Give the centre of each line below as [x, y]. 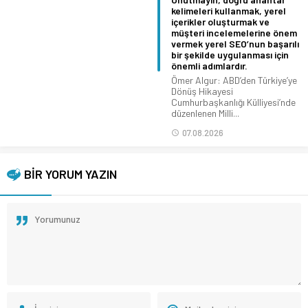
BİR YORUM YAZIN [70, 174]
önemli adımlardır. [209, 65]
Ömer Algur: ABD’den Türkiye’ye [234, 80]
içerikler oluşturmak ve [220, 21]
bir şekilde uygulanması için [230, 54]
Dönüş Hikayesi [202, 91]
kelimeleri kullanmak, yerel [229, 10]
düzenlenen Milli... [205, 113]
